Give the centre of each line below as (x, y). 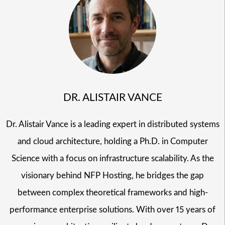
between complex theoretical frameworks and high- (113, 193)
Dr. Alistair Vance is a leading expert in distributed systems (113, 125)
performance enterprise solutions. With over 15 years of (113, 210)
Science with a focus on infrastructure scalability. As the (113, 159)
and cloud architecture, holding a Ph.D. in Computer (113, 142)
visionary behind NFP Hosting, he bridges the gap (113, 176)
